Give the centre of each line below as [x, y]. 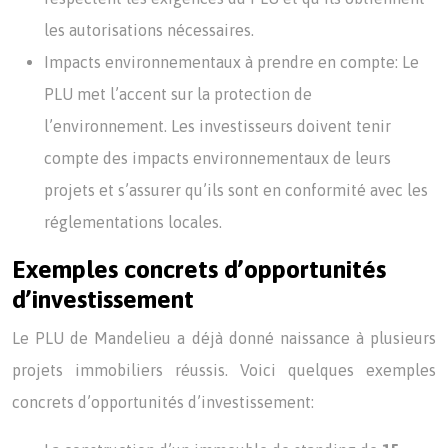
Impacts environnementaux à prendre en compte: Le [231, 62]
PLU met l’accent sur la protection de [178, 94]
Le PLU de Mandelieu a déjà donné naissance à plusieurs [224, 338]
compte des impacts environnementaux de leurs [217, 158]
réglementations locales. [133, 222]
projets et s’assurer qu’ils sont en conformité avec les [236, 190]
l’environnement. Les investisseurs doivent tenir [217, 126]
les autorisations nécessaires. [149, 30]
